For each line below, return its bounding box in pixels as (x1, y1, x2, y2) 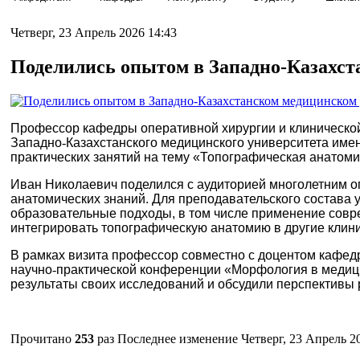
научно (10, 262, 52, 276)
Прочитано (10, 331, 75, 346)
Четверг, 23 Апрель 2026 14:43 (10, 26, 177, 39)
